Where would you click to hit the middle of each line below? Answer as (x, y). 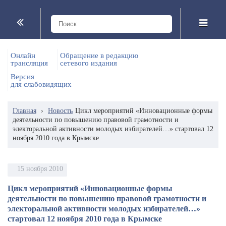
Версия (22, 77)
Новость (60, 111)
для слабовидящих (41, 84)
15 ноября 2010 (40, 169)
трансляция (29, 63)
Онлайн (23, 55)
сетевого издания (89, 63)
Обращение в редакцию (99, 55)
